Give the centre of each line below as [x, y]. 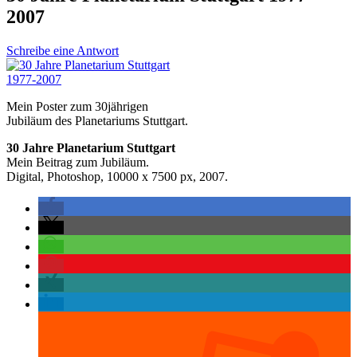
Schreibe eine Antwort [63, 50]
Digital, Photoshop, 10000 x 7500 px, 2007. [117, 176]
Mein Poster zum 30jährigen [77, 106]
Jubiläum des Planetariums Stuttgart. [97, 120]
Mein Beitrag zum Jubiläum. [78, 162]
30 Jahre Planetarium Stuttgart [91, 147]
